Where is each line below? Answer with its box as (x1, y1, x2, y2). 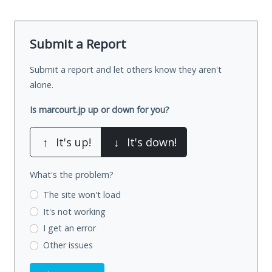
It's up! (56, 134, 91, 149)
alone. (30, 78, 53, 90)
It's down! (127, 134, 177, 149)
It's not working (42, 205, 106, 217)
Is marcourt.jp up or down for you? (30, 103, 169, 115)
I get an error (42, 222, 96, 234)
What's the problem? (30, 168, 114, 180)
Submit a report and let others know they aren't (30, 63, 222, 75)
